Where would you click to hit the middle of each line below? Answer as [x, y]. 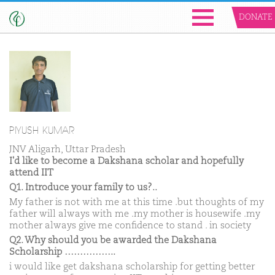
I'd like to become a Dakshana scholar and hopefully [126, 161]
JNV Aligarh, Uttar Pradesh [68, 149]
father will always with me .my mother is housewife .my [135, 214]
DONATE [255, 17]
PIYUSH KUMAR [42, 130]
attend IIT [31, 172]
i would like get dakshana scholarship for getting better [132, 266]
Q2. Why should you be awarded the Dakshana [113, 240]
